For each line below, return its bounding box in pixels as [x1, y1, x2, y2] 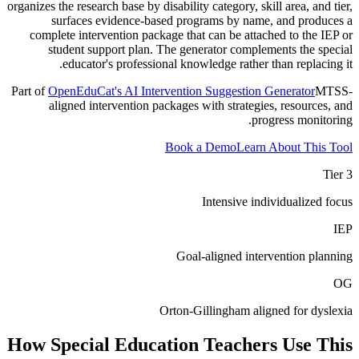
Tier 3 [323, 167, 353, 181]
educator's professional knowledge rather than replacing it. [63, 56, 353, 71]
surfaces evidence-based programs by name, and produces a [51, 13, 353, 27]
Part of [11, 83, 45, 98]
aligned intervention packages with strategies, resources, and [49, 98, 353, 112]
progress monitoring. [252, 112, 353, 127]
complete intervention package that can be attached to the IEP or [30, 27, 353, 42]
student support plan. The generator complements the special [48, 42, 353, 56]
